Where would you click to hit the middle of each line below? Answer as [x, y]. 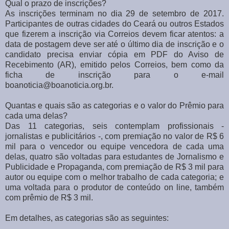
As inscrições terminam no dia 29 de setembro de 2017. [114, 13]
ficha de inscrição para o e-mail [114, 75]
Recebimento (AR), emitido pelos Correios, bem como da [114, 64]
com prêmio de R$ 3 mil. [49, 197]
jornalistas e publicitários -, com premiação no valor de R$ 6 [114, 136]
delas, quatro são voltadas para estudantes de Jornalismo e [114, 156]
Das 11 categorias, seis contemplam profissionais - [114, 126]
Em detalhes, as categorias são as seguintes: [87, 218]
